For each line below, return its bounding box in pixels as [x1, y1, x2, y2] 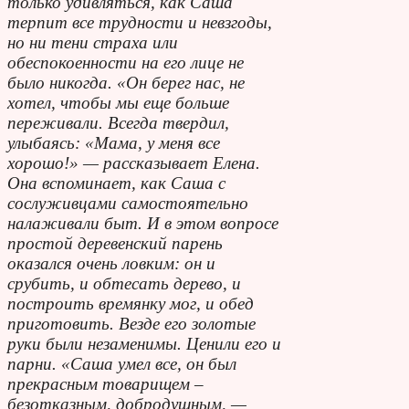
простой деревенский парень [7, 233, 223, 253]
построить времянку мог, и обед [7, 293, 254, 313]
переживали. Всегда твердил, [7, 112, 229, 132]
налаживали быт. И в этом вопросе [7, 213, 278, 233]
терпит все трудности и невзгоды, [7, 12, 272, 32]
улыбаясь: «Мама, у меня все [7, 132, 220, 152]
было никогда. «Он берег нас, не [7, 72, 245, 92]
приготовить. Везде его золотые [7, 313, 256, 333]
